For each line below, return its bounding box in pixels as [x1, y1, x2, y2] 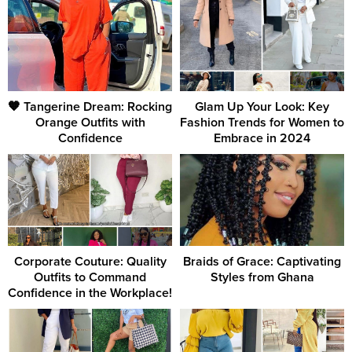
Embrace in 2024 [214, 130, 310, 146]
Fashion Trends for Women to [180, 114, 344, 130]
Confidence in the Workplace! [8, 285, 172, 302]
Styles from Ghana [210, 269, 314, 286]
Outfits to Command [34, 269, 146, 286]
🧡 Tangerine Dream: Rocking [8, 98, 172, 115]
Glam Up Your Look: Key [195, 98, 329, 115]
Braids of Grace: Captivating [183, 254, 341, 270]
